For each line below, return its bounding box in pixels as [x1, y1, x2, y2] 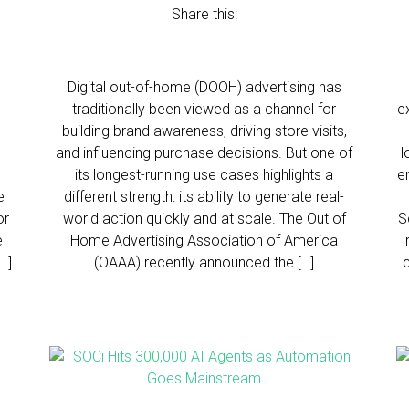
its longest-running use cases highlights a [75, 166, 334, 184]
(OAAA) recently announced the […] [94, 254, 315, 271]
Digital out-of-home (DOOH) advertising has [67, 79, 341, 96]
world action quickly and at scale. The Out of [62, 210, 346, 227]
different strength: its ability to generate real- [64, 188, 345, 205]
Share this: [171, 5, 237, 23]
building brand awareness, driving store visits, [61, 122, 347, 140]
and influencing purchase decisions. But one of [56, 144, 353, 162]
